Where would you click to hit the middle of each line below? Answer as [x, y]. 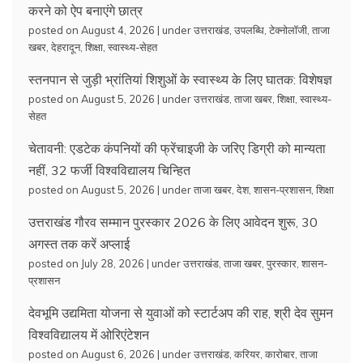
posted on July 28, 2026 [86, 263]
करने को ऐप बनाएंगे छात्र [85, 10]
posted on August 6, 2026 [92, 354]
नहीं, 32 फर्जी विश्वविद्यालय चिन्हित [109, 170]
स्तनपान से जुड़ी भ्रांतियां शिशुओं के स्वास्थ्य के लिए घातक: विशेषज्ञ [180, 79]
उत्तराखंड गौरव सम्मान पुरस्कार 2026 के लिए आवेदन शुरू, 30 [173, 222]
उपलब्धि [249, 30]
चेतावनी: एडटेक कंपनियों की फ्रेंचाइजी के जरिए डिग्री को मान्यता [177, 148]
